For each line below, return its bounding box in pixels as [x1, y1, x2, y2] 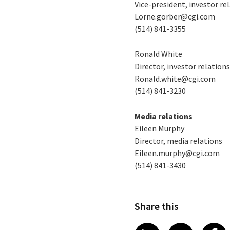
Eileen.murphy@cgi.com [135, 148, 220, 158]
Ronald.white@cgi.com [135, 73, 216, 84]
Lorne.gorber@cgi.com [135, 11, 216, 22]
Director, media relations [135, 136, 223, 146]
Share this [135, 200, 179, 213]
